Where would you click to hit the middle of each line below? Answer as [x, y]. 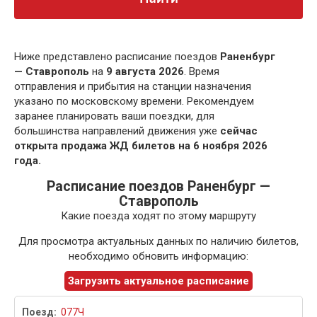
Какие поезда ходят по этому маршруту [158, 216]
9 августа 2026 [145, 72]
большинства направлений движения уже [117, 131]
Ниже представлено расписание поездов [117, 57]
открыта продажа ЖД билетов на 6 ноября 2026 [141, 146]
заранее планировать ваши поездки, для [114, 116]
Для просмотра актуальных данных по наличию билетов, [158, 242]
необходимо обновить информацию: [158, 257]
